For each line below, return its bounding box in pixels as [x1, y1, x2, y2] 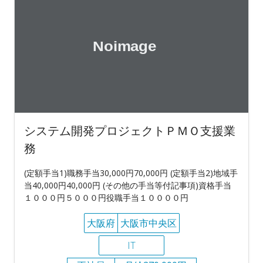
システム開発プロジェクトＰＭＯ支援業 [24, 122, 235, 139]
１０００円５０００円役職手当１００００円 [24, 191, 188, 203]
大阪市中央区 [120, 216, 177, 230]
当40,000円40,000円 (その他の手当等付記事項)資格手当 [24, 179, 231, 191]
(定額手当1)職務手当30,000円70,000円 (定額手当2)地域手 [24, 167, 238, 178]
